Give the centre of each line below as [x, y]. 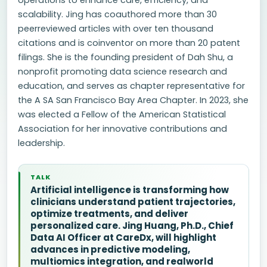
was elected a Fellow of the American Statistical [122, 114]
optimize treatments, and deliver [109, 214]
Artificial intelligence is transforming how [130, 190]
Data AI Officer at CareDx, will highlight [123, 237]
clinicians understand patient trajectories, [133, 202]
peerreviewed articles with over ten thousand [116, 29]
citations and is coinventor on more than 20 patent [129, 43]
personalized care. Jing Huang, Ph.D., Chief [132, 226]
